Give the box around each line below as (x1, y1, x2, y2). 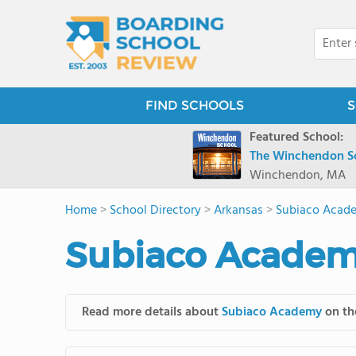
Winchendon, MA (250, 165, 346, 186)
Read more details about (82, 302, 222, 323)
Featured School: (250, 127, 343, 148)
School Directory (110, 200, 201, 221)
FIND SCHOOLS (145, 98, 244, 113)
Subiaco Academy (222, 302, 322, 323)
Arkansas (214, 200, 263, 221)
